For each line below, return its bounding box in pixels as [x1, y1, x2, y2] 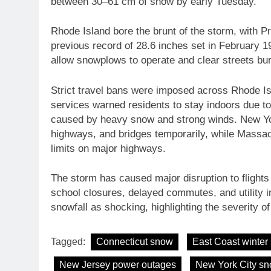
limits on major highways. [51, 142, 166, 154]
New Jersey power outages [59, 259, 176, 270]
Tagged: [51, 236, 88, 247]
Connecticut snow [96, 236, 173, 247]
